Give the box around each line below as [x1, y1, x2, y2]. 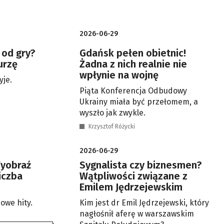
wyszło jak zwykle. [79, 108, 145, 117]
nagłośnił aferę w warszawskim [79, 209, 194, 218]
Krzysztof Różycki [88, 123, 135, 130]
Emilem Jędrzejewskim [79, 181, 182, 193]
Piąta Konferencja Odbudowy [79, 86, 187, 95]
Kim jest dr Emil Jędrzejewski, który [79, 198, 209, 207]
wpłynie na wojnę [79, 69, 158, 81]
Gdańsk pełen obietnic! [79, 47, 186, 59]
